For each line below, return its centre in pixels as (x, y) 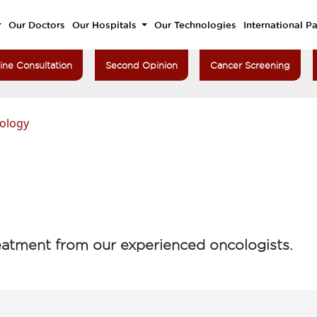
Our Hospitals (105, 25)
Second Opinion (141, 65)
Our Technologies (195, 25)
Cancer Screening (250, 65)
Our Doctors (36, 25)
